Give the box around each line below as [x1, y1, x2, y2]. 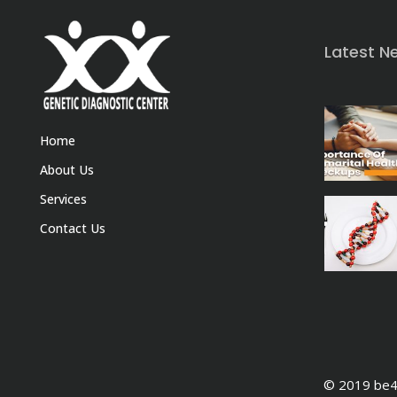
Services [40, 190, 87, 207]
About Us [40, 160, 94, 178]
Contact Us [40, 219, 105, 237]
